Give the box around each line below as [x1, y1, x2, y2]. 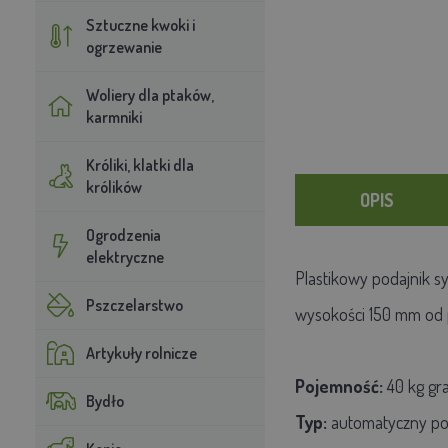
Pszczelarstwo [85, 294, 183, 315]
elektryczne [85, 246, 164, 267]
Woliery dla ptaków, [85, 84, 214, 105]
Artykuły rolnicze [85, 342, 197, 363]
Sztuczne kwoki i [85, 14, 195, 35]
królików [85, 176, 142, 197]
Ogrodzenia [85, 224, 161, 245]
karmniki [85, 106, 142, 127]
